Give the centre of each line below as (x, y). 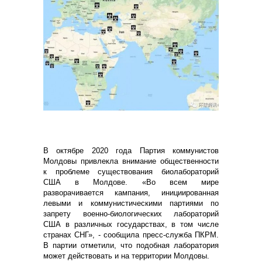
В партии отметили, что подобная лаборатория (131, 245)
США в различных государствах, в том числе (131, 224)
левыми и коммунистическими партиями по (131, 203)
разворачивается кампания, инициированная (131, 192)
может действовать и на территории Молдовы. (126, 256)
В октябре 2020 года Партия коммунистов (131, 150)
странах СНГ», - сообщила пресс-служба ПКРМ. (131, 235)
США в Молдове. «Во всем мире (131, 182)
